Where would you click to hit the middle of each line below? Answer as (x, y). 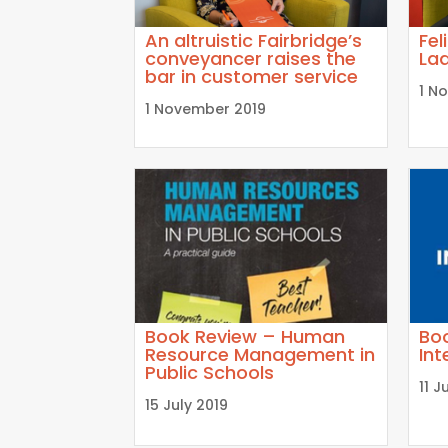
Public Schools (210, 372)
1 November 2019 (206, 108)
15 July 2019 (187, 404)
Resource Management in (260, 354)
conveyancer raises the (251, 58)
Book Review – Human (245, 336)
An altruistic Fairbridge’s (254, 40)
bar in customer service (252, 76)
